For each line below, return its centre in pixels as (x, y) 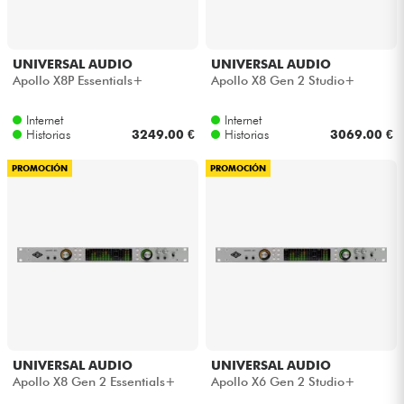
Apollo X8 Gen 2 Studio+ (283, 81)
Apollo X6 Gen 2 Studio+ (283, 381)
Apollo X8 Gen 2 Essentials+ (94, 381)
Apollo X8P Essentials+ (78, 81)
